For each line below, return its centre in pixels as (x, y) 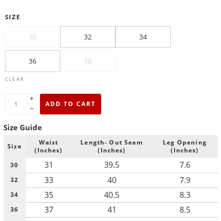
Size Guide (23, 127)
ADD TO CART (71, 104)
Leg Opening (185, 143)
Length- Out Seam (112, 143)
